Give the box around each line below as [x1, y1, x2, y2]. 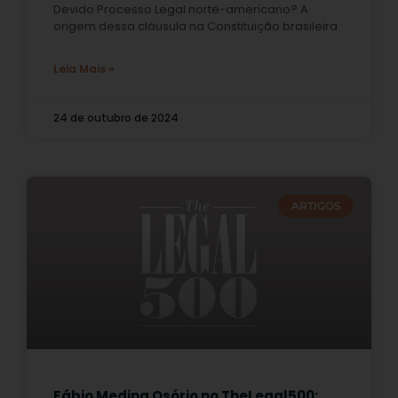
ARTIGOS [291, 198, 341, 212]
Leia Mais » [53, 60, 114, 76]
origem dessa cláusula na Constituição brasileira [53, 17, 338, 35]
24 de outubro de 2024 [53, 109, 179, 125]
